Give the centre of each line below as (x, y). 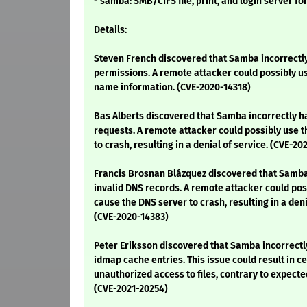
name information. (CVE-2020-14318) (172, 88)
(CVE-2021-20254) (131, 289)
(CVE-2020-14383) (131, 217)
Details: (110, 30)
